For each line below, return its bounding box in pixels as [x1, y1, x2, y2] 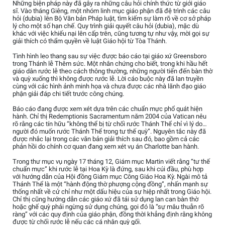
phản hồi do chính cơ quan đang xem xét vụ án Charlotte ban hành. [13, 143, 199, 151]
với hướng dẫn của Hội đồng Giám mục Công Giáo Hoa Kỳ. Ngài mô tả [13, 173, 207, 181]
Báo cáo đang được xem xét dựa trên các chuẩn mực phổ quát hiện [13, 105, 202, 113]
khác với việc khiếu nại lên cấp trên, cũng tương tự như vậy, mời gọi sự [13, 30, 209, 38]
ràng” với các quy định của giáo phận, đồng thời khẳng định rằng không [13, 210, 212, 218]
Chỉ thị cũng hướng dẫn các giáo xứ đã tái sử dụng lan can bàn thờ [13, 195, 198, 203]
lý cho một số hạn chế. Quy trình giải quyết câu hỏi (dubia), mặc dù [13, 22, 199, 30]
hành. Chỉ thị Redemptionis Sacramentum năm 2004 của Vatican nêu [13, 113, 206, 121]
